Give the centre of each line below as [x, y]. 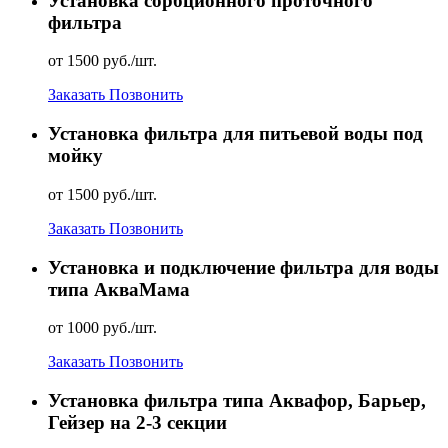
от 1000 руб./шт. [102, 328]
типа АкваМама [119, 289]
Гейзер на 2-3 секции [137, 423]
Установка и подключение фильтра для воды [243, 267]
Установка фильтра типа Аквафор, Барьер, [237, 401]
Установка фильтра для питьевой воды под [235, 134]
